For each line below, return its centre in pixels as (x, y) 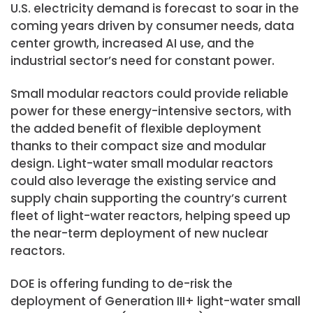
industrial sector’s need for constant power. (143, 61)
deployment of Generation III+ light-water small (155, 301)
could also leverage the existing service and (143, 181)
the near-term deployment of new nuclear (139, 234)
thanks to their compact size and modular (138, 146)
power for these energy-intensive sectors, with (151, 111)
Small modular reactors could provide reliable (150, 94)
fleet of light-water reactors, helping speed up (151, 216)
